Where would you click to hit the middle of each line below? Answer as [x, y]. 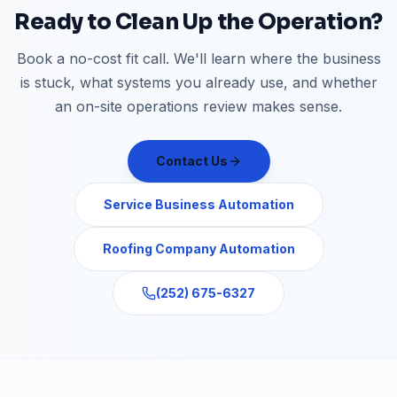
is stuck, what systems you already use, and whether [198, 82]
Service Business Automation [198, 204]
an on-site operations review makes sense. [198, 106]
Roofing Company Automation [198, 249]
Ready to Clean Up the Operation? [198, 22]
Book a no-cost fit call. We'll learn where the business [198, 58]
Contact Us [191, 161]
